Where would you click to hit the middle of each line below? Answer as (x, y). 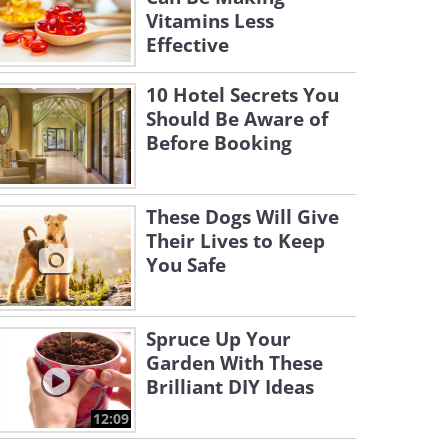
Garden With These (234, 363)
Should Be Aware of (237, 119)
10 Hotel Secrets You (242, 95)
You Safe (186, 265)
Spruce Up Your (218, 339)
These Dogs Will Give (242, 217)
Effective (187, 45)
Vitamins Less (210, 21)
